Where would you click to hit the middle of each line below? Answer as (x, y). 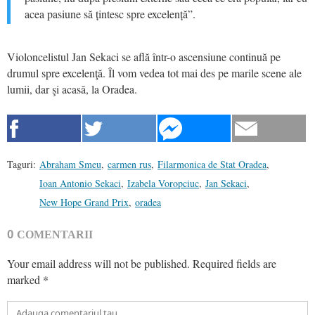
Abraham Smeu (70, 165)
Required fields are (234, 264)
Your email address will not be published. (98, 264)
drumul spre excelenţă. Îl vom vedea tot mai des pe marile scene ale (154, 73)
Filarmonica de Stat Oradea (212, 165)
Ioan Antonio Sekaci (80, 184)
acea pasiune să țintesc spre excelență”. (110, 14)
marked (25, 280)
